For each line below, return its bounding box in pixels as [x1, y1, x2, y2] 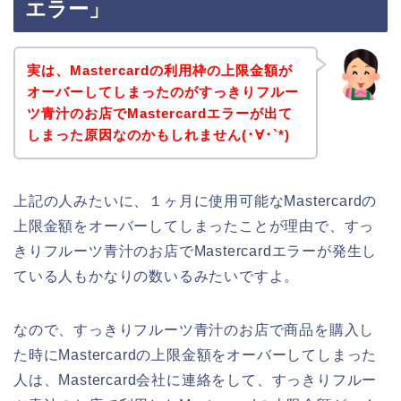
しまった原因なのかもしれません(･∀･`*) [26, 126, 290, 142]
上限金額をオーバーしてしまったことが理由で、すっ [13, 218, 375, 234]
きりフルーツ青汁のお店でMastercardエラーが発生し [13, 243, 378, 259]
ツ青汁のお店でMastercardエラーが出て [26, 105, 293, 121]
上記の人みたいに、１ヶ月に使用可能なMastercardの [13, 192, 378, 209]
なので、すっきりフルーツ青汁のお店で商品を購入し [13, 321, 375, 337]
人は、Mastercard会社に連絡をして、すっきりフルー [13, 371, 378, 388]
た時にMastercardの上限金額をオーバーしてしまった [13, 346, 378, 363]
